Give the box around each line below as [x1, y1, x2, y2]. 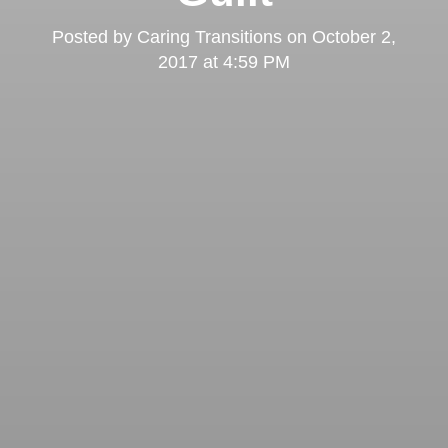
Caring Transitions [137, 27, 282, 48]
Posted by [52, 27, 137, 48]
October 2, [312, 27, 396, 48]
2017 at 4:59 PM [158, 52, 290, 73]
